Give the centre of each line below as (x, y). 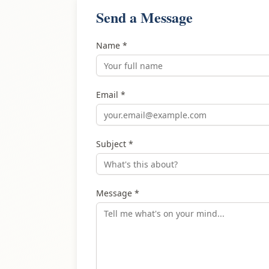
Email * (111, 95)
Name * (112, 45)
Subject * (115, 144)
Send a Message (144, 17)
